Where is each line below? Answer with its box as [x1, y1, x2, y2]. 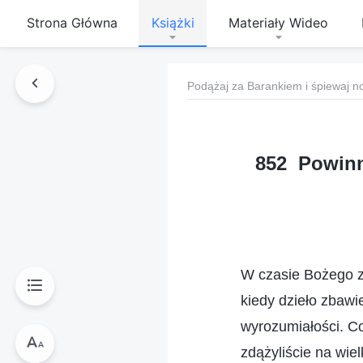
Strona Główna [27, 15, 117, 31]
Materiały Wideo [228, 15, 328, 31]
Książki [151, 15, 194, 31]
